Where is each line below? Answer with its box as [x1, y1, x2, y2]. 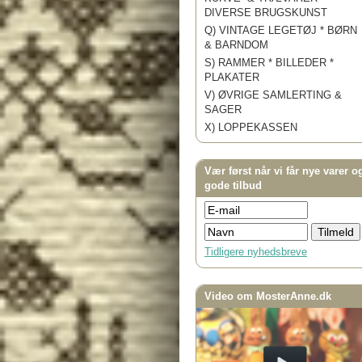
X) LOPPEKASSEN [204, 121, 297, 134]
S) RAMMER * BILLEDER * [204, 57, 334, 69]
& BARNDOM [204, 39, 268, 52]
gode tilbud [204, 179, 262, 192]
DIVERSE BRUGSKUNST [204, 6, 327, 19]
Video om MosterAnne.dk [204, 290, 331, 303]
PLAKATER [204, 71, 259, 84]
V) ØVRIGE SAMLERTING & [204, 89, 342, 102]
